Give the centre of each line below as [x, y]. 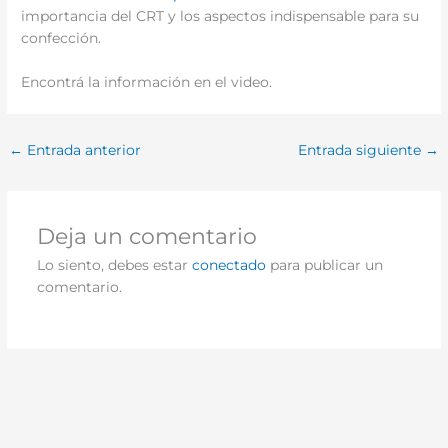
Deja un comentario [146, 236]
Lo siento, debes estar [114, 265]
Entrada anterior [82, 150]
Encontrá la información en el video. [147, 82]
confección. [61, 38]
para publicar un [324, 265]
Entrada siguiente [361, 150]
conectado [228, 265]
